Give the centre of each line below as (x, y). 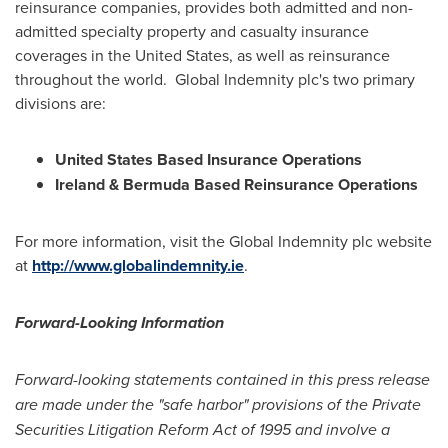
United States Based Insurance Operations (208, 159)
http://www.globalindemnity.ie (138, 265)
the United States (168, 55)
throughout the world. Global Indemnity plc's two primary (215, 79)
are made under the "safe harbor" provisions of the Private (218, 404)
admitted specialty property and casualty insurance (192, 31)
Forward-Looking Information (119, 322)
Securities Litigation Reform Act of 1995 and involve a (202, 429)
